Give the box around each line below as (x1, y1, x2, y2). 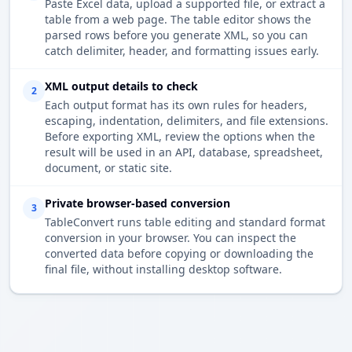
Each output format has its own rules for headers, (45, 97, 307, 113)
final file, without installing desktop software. (45, 262, 282, 277)
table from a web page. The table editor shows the (45, 12, 311, 27)
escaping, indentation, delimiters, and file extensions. (45, 113, 328, 129)
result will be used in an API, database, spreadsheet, (45, 145, 323, 160)
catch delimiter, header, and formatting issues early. (45, 43, 319, 59)
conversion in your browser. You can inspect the (45, 230, 296, 246)
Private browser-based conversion (45, 196, 230, 211)
